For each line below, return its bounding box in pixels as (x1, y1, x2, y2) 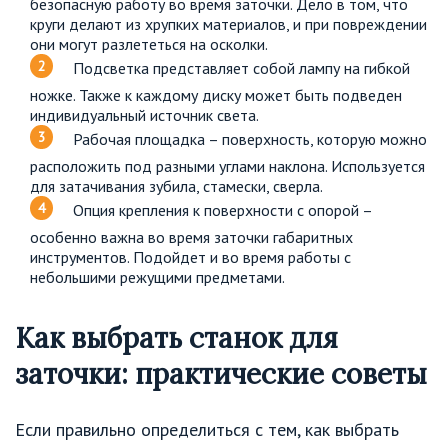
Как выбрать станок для (15, 319, 338, 356)
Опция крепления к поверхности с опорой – (73, 199, 372, 220)
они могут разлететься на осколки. (30, 33, 268, 54)
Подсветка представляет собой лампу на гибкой (73, 57, 410, 78)
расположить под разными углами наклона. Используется (30, 155, 425, 176)
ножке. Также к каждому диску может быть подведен (30, 84, 402, 105)
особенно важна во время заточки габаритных (30, 226, 353, 247)
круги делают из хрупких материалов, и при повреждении (30, 13, 427, 34)
